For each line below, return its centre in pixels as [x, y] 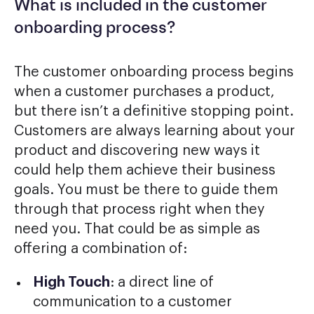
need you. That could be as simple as [137, 230]
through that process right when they [139, 210]
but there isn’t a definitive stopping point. [154, 112]
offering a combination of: [101, 249]
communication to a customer [132, 302]
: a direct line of [162, 283]
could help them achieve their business [145, 171]
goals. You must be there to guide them [146, 190]
